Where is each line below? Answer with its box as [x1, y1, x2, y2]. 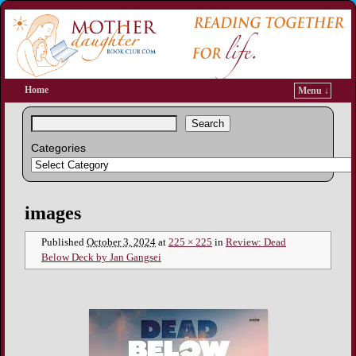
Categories [30, 141, 86, 155]
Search [191, 118, 224, 130]
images [25, 203, 81, 224]
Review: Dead [226, 237, 286, 249]
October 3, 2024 [87, 237, 156, 249]
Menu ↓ [298, 85, 329, 97]
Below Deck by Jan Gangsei [41, 252, 161, 264]
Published [41, 237, 87, 249]
